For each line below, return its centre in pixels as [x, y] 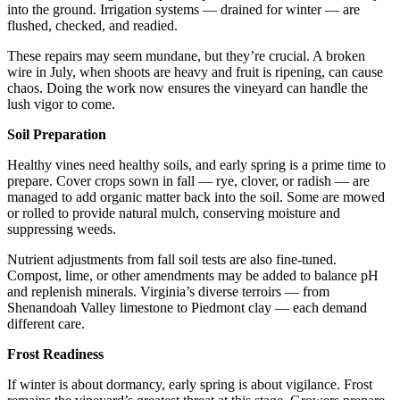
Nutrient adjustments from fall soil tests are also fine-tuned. [172, 260]
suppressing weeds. [62, 229]
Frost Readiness [55, 354]
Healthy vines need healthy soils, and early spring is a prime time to [196, 165]
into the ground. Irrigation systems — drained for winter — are [183, 10]
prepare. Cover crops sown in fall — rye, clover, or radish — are [188, 181]
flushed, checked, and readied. [92, 26]
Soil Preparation [57, 135]
